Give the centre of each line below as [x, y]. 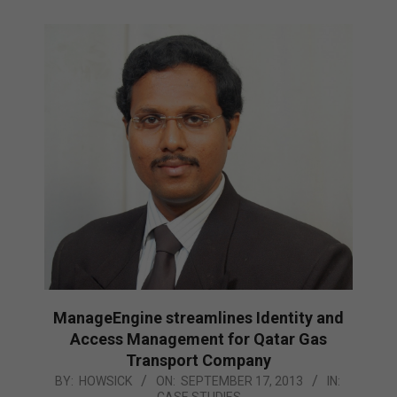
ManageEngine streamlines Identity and [198, 317]
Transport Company [198, 360]
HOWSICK [105, 381]
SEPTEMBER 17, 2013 [241, 381]
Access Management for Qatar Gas [198, 339]
